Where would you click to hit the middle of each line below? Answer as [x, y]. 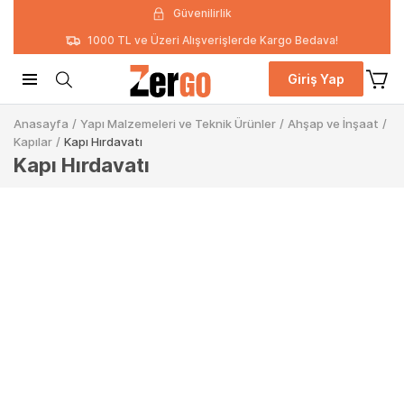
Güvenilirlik [202, 13]
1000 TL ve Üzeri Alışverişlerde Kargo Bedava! [213, 40]
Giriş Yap [316, 79]
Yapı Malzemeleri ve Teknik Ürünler [178, 124]
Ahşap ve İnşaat [333, 124]
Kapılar [33, 142]
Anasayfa [41, 124]
